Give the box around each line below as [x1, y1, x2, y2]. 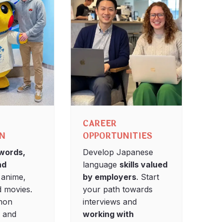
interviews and [83, 196, 137, 207]
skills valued [119, 159, 168, 169]
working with [83, 209, 134, 219]
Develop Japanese [83, 147, 154, 157]
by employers [83, 171, 137, 182]
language [83, 159, 120, 169]
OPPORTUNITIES [83, 129, 153, 142]
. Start [136, 171, 160, 182]
